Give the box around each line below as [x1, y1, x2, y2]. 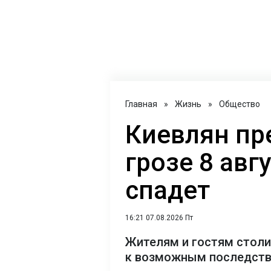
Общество [219, 99, 260, 109]
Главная [125, 99, 157, 109]
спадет [125, 175, 210, 206]
